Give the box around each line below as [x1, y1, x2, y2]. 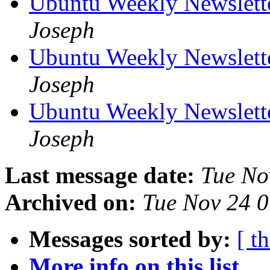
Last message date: [5, 162, 195, 189]
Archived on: [5, 189, 136, 216]
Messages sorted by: [29, 226, 231, 253]
